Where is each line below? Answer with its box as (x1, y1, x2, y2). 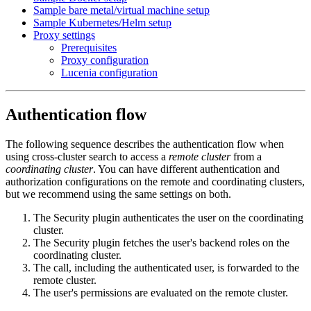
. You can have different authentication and (93, 162, 280, 175)
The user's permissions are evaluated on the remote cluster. (33, 286, 288, 299)
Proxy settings (33, 28, 95, 41)
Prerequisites (61, 41, 117, 53)
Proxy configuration (61, 53, 149, 66)
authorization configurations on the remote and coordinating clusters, (6, 175, 305, 187)
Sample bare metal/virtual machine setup (33, 3, 210, 16)
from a (230, 150, 262, 162)
